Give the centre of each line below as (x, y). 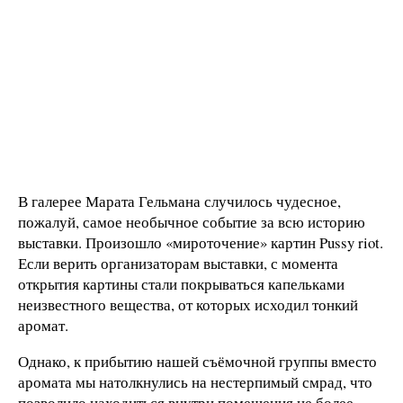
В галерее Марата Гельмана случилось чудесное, (179, 201)
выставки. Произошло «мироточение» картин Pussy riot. (201, 242)
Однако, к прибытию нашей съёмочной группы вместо (197, 361)
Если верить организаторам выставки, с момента (178, 263)
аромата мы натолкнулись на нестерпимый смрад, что (195, 381)
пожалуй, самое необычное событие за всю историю (192, 221)
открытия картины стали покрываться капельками (181, 283)
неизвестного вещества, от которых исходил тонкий (188, 304)
